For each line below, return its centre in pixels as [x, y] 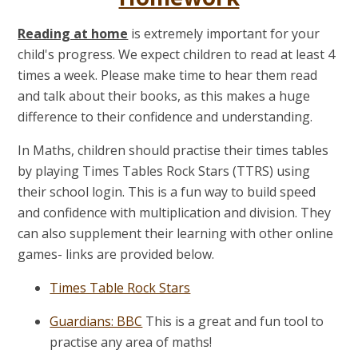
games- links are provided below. [118, 254]
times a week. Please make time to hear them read [168, 75]
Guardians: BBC [96, 321]
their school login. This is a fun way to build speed [167, 191]
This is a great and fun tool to [235, 321]
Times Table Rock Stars [120, 287]
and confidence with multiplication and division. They [175, 212]
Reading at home [73, 33]
